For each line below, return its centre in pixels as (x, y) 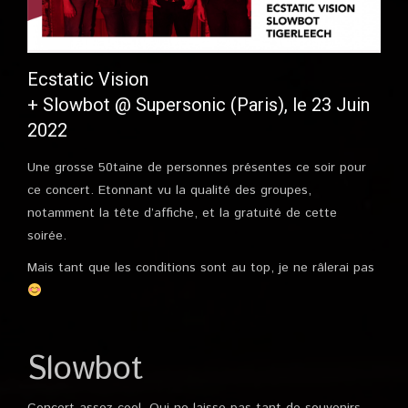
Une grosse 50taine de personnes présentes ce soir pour (197, 168)
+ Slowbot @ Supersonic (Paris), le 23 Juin (199, 105)
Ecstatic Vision (88, 80)
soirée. (49, 236)
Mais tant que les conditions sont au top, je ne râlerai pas (203, 268)
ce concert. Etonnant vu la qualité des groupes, (169, 191)
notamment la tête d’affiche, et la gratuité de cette (182, 214)
